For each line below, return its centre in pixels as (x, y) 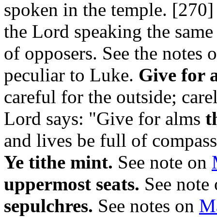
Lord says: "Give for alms (105, 118)
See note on (162, 162)
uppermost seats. (72, 184)
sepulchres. (48, 206)
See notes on (146, 206)
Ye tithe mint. (58, 162)
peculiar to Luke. (71, 75)
